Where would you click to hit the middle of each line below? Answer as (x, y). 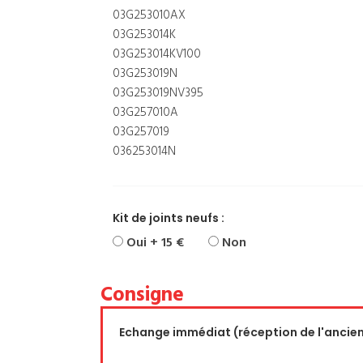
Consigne (142, 296)
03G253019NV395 (158, 93)
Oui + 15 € (154, 243)
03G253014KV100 (157, 54)
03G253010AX (149, 15)
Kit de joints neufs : (169, 218)
